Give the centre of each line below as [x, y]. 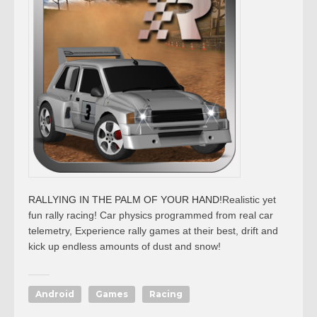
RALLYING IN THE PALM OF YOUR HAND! [125, 200]
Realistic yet [249, 200]
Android [55, 294]
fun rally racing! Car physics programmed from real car [151, 215]
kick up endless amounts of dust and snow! [125, 246]
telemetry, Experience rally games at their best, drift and [153, 231]
